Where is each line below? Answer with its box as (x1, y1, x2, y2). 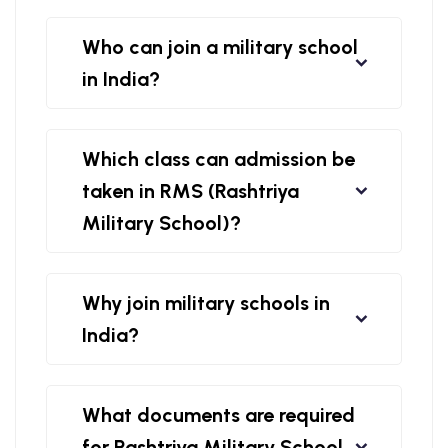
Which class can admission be (82, 147, 355, 171)
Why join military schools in (82, 291, 330, 315)
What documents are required (82, 403, 355, 427)
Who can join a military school (82, 35, 358, 59)
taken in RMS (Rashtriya (82, 179, 299, 203)
